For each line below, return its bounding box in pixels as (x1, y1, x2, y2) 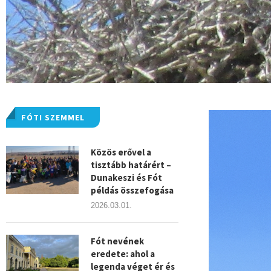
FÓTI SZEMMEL (21, 112, 85, 123)
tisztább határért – (91, 159, 171, 171)
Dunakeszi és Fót (91, 172, 162, 183)
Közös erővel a (91, 146, 151, 158)
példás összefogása (91, 184, 174, 196)
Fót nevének (91, 235, 144, 247)
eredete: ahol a (91, 248, 155, 260)
